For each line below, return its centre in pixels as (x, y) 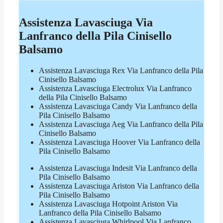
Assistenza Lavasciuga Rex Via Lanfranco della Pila (121, 70)
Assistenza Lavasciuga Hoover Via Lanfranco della (119, 142)
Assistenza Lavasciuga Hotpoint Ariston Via (108, 204)
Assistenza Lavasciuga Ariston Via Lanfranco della (119, 186)
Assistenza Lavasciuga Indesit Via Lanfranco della (118, 168)
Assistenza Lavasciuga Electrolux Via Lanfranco (115, 88)
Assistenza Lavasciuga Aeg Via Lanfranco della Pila (121, 124)
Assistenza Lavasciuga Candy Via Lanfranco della (118, 106)
